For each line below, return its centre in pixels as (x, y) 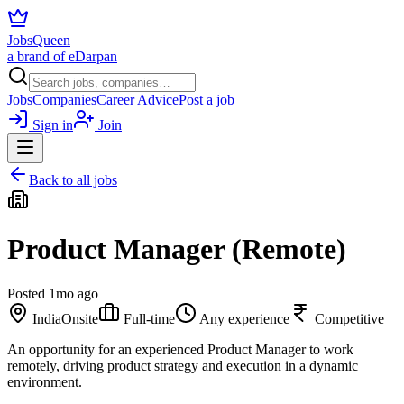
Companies (64, 100)
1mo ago (73, 293)
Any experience (244, 318)
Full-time (149, 318)
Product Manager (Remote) (177, 249)
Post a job (207, 100)
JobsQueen (39, 40)
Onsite (80, 318)
